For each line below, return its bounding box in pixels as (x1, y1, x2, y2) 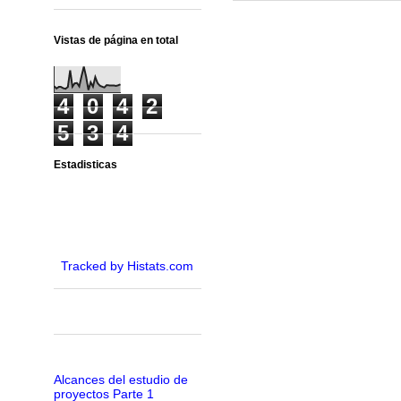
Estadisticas (53, 158, 117, 172)
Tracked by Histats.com (61, 259, 193, 274)
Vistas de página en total (53, 34, 178, 47)
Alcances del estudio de (53, 371, 188, 387)
